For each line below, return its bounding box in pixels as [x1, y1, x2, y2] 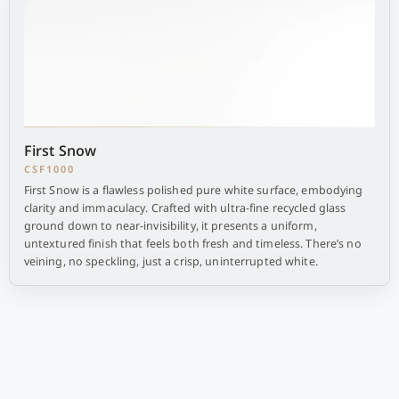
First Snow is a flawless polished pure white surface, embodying [23, 183, 363, 198]
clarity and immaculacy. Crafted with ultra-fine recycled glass [23, 200, 346, 216]
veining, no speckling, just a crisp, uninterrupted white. [23, 254, 318, 269]
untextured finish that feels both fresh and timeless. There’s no [23, 236, 362, 251]
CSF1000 [23, 162, 75, 175]
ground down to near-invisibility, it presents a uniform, [23, 218, 317, 233]
